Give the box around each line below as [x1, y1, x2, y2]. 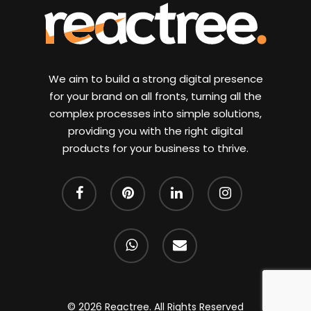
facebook [61, 178, 108, 192]
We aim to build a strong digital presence [48, 72, 263, 86]
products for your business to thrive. [62, 141, 249, 155]
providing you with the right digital [68, 124, 243, 138]
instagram [207, 178, 257, 192]
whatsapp [113, 230, 161, 244]
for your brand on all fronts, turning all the [49, 89, 262, 103]
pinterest [110, 178, 153, 192]
